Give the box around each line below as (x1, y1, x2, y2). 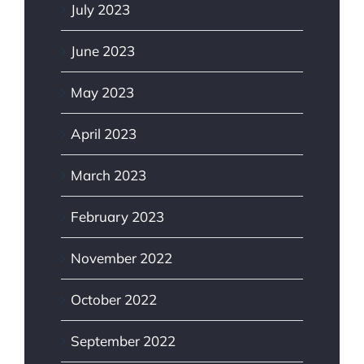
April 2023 (71, 125, 136, 143)
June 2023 (71, 42, 135, 60)
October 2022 (71, 291, 157, 309)
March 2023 (71, 167, 146, 184)
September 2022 (71, 332, 175, 350)
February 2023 (71, 208, 164, 226)
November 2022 (71, 249, 172, 267)
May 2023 (71, 84, 134, 102)
